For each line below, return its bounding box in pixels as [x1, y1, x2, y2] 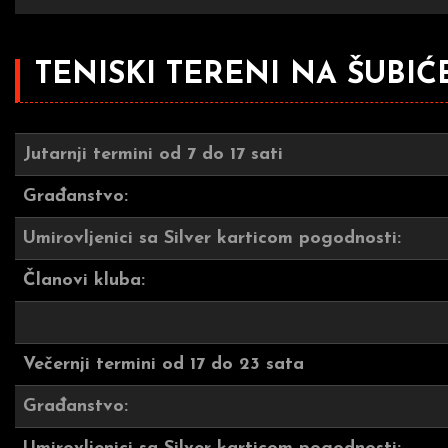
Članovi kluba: [23, 271, 145, 290]
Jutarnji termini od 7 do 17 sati [23, 145, 283, 164]
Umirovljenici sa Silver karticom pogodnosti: [23, 229, 401, 248]
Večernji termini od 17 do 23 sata [23, 355, 304, 374]
